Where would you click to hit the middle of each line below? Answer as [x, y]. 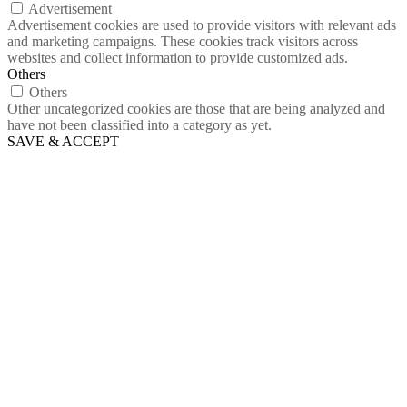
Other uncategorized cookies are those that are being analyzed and [196, 108]
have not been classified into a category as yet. [139, 124]
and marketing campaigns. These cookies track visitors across [183, 41]
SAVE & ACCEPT [63, 141]
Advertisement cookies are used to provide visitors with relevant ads [202, 25]
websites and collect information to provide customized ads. [178, 57]
